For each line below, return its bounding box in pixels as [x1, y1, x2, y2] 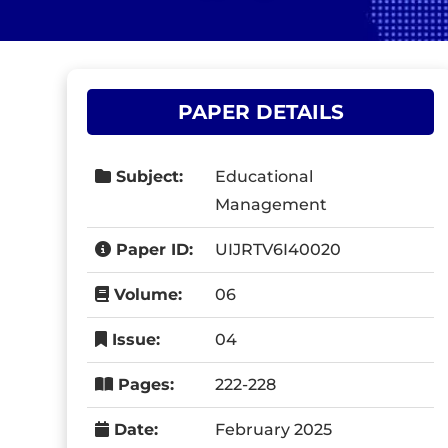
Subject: [111, 167, 184, 186]
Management [215, 195, 328, 214]
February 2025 [215, 420, 333, 439]
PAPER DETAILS [177, 100, 344, 124]
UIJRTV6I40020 [215, 240, 342, 259]
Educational [215, 167, 314, 186]
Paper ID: [111, 240, 194, 259]
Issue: [107, 330, 161, 349]
